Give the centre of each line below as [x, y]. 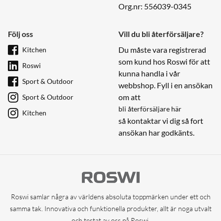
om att [129, 97]
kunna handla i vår [149, 73]
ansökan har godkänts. [156, 132]
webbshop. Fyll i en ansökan [166, 85]
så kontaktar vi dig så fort [161, 120]
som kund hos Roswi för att [164, 61]
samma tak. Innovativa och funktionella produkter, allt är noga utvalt [110, 209]
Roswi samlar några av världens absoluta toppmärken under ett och [110, 197]
